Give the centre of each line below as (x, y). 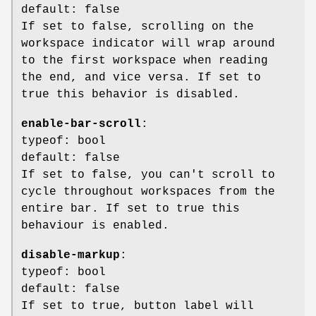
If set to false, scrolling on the (138, 26)
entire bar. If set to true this (130, 208)
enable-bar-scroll (81, 124)
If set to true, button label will (138, 306)
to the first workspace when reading (145, 60)
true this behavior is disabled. (130, 94)
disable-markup (71, 255)
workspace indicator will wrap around (148, 43)
